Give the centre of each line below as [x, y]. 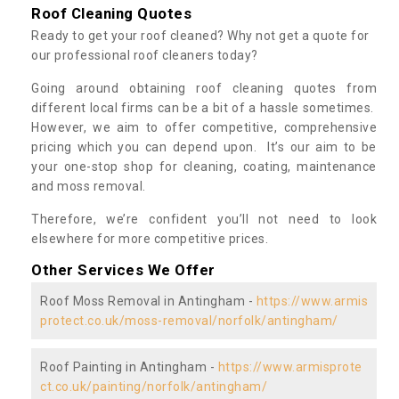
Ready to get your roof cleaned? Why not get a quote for [200, 35]
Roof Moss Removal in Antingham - [148, 301]
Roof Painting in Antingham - [129, 366]
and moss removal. [90, 186]
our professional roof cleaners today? [145, 55]
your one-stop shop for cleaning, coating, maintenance [204, 166]
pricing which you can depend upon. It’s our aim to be [204, 147]
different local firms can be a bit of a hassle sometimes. [204, 107]
